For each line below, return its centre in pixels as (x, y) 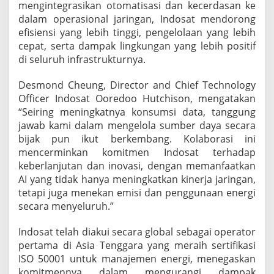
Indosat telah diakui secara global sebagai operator (137, 231)
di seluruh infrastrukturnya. (82, 59)
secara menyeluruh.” (66, 206)
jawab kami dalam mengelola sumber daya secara (137, 125)
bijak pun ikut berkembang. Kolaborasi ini (137, 139)
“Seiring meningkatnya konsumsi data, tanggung (137, 112)
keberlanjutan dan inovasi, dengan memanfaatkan (137, 165)
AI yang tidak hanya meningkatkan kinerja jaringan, (137, 179)
